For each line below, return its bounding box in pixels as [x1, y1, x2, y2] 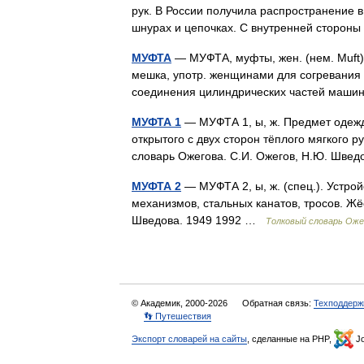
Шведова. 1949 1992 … [132, 214, 266, 227]
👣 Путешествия [144, 311, 211, 321]
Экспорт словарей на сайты [132, 334, 247, 344]
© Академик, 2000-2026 [132, 298, 230, 308]
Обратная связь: [242, 298, 314, 308]
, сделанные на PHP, [247, 334, 334, 344]
